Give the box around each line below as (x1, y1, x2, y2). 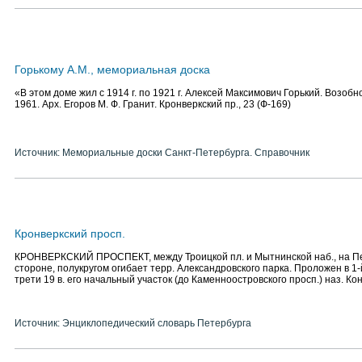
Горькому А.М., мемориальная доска (15, 63, 210, 76)
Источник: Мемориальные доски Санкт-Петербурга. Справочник (15, 147, 309, 158)
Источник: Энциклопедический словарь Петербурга (15, 318, 251, 329)
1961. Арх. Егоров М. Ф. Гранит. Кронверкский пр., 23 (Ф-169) (15, 99, 291, 110)
